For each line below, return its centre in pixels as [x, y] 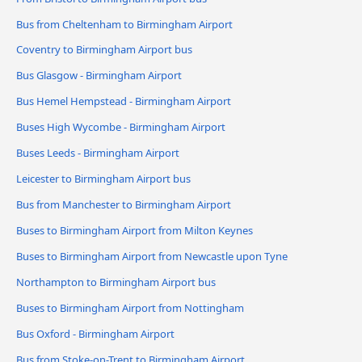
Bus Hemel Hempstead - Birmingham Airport [124, 101]
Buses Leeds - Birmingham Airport [98, 153]
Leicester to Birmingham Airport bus [103, 179]
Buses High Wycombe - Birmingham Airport [121, 127]
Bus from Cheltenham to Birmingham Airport [124, 24]
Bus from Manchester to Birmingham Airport [124, 205]
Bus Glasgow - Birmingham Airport [99, 76]
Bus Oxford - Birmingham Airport [95, 333]
